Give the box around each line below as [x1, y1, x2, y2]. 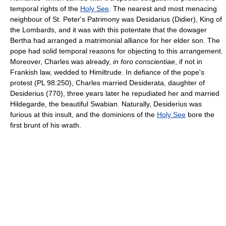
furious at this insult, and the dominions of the [10, 110, 157, 119]
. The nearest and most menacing [109, 4, 217, 13]
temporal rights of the [10, 4, 80, 13]
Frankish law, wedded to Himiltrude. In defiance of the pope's [10, 68, 204, 76]
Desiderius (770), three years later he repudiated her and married [10, 89, 219, 97]
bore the [186, 110, 214, 119]
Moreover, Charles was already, [10, 57, 113, 66]
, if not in [175, 57, 202, 66]
